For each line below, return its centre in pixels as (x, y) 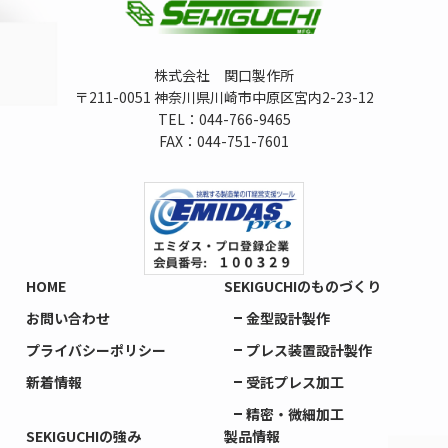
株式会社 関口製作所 (224, 74)
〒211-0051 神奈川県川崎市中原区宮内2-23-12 (224, 96)
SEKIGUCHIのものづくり (302, 286)
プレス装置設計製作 (309, 350)
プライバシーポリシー (96, 350)
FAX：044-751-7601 (224, 140)
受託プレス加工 (295, 382)
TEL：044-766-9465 (224, 118)
